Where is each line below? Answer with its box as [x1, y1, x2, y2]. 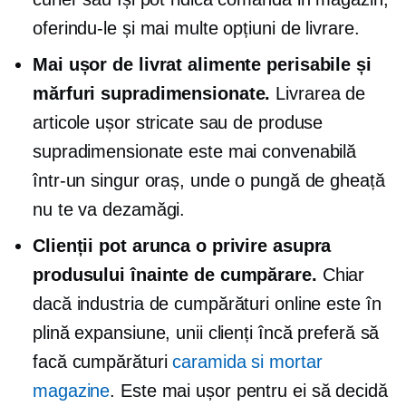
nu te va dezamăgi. [33, 199, 186, 219]
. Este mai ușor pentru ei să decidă [110, 381, 388, 401]
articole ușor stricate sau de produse [33, 112, 324, 132]
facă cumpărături [33, 352, 173, 372]
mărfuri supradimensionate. [33, 83, 271, 103]
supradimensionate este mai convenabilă [33, 141, 357, 161]
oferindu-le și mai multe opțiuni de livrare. [33, 18, 360, 38]
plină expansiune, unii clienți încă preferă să [33, 323, 380, 343]
